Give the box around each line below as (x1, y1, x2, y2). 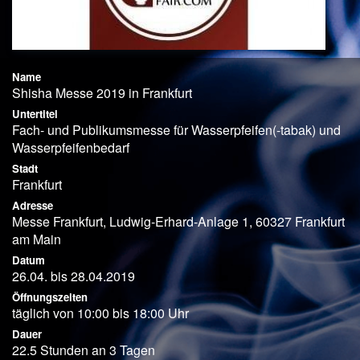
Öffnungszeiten (12, 288, 88, 305)
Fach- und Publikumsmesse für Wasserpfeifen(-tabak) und (12, 120, 341, 139)
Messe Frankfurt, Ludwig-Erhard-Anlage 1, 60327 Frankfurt (12, 211, 345, 231)
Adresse (12, 197, 53, 213)
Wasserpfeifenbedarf (12, 137, 129, 157)
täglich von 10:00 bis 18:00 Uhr (12, 303, 189, 322)
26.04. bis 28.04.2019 (12, 266, 135, 285)
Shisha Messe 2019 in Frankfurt (12, 83, 192, 102)
